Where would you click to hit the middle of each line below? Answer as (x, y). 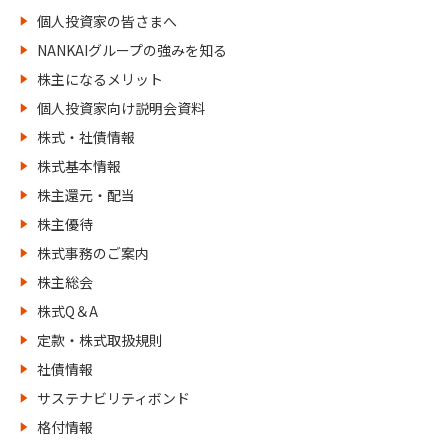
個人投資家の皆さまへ (107, 21)
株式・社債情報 (86, 137)
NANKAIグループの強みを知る (132, 50)
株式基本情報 (79, 166)
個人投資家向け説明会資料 (121, 108)
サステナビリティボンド (113, 398)
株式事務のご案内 (93, 253)
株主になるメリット (100, 79)
